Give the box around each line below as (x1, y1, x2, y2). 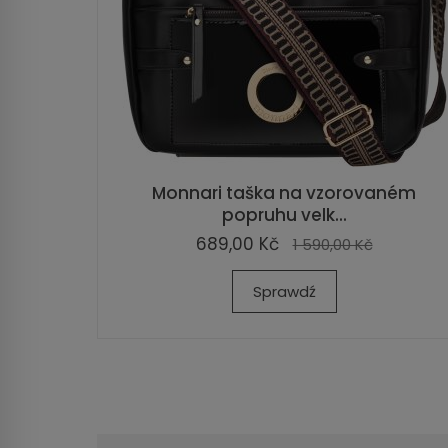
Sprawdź (252, 281, 316, 302)
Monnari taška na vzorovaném (152, 181, 416, 205)
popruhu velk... (221, 203, 347, 227)
